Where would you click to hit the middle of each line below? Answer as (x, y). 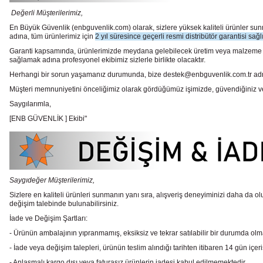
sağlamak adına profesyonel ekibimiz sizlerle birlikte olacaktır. (107, 60)
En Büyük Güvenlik (41, 28)
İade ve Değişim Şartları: (48, 218)
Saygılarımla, (30, 104)
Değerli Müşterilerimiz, (47, 13)
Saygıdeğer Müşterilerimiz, (52, 180)
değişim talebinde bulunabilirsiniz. (64, 204)
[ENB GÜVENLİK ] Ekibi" (49, 119)
